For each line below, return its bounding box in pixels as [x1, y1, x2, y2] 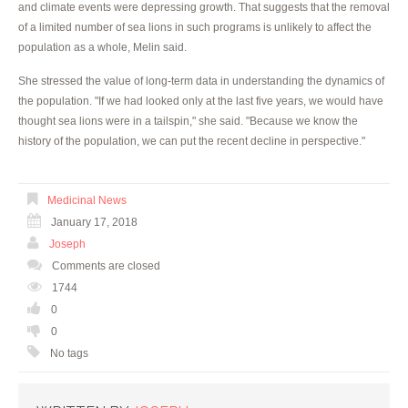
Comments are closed [52, 259, 160, 272]
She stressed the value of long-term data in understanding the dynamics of [18, 74, 384, 87]
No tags [47, 346, 88, 360]
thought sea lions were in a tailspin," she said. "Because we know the [18, 114, 358, 127]
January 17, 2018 [51, 215, 138, 229]
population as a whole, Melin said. [18, 40, 187, 54]
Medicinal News [47, 193, 127, 207]
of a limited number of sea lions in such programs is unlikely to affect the [18, 20, 372, 34]
